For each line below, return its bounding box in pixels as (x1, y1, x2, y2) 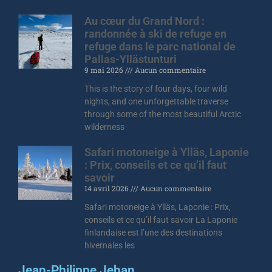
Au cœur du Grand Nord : (84, 14, 205, 27)
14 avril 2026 (84, 183, 131, 193)
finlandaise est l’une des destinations (84, 227, 223, 237)
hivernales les (84, 240, 135, 250)
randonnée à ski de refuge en (84, 27, 227, 40)
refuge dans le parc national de (84, 39, 236, 53)
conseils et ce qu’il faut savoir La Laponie (84, 214, 238, 225)
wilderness (84, 121, 125, 132)
